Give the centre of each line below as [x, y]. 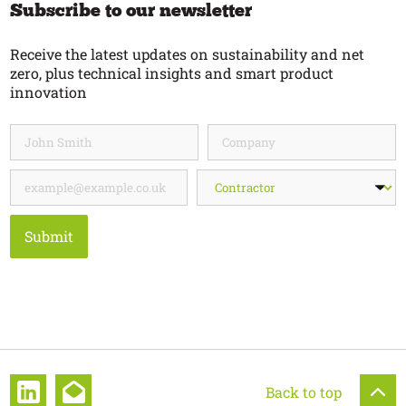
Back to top [303, 392]
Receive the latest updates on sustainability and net [188, 54]
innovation [49, 92]
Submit [49, 237]
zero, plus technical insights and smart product [172, 73]
